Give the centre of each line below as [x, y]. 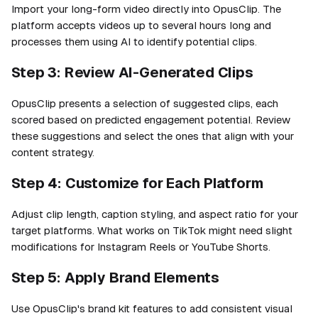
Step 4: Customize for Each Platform [137, 183]
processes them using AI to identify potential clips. [134, 41]
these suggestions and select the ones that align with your [153, 136]
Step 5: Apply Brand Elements [115, 277]
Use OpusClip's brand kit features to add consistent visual [152, 308]
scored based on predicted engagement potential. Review [151, 119]
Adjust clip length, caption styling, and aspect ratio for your [155, 214]
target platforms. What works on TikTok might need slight [152, 230]
